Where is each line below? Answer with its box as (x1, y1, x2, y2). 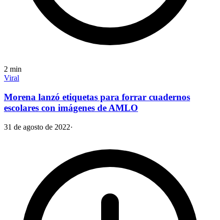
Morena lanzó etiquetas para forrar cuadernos (4, 92, 190, 103)
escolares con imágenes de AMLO (4, 103, 138, 113)
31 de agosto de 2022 (4, 122, 70, 131)
